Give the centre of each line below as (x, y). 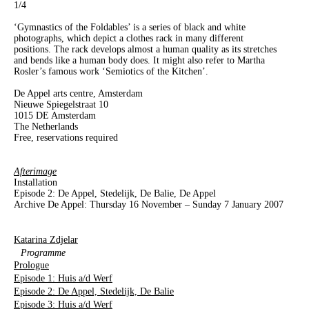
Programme (43, 252)
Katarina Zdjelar (46, 239)
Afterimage (35, 171)
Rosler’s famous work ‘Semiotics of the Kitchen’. (111, 71)
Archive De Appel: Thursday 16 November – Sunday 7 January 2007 (149, 204)
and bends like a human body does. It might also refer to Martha (139, 60)
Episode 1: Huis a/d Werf (63, 278)
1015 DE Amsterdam (55, 115)
